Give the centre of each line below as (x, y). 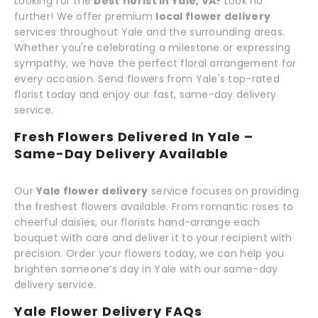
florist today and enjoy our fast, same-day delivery (146, 94)
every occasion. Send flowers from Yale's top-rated (147, 78)
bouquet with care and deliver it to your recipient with (153, 237)
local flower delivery (213, 16)
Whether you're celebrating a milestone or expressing (153, 47)
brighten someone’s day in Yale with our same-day (146, 269)
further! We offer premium (85, 16)
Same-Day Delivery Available (122, 153)
